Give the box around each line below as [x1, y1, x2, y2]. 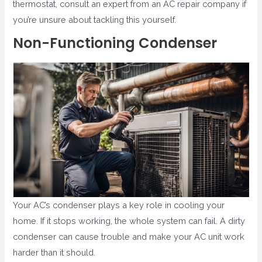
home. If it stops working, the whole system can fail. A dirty [13, 216, 246, 226]
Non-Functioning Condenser [13, 33, 218, 53]
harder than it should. [13, 247, 96, 258]
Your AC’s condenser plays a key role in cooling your [13, 200, 225, 211]
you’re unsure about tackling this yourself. [13, 14, 177, 25]
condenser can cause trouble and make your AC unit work [13, 232, 245, 242]
